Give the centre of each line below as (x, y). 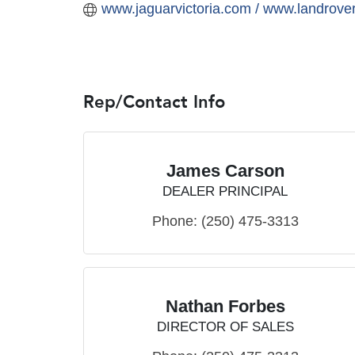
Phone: (174, 221)
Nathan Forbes (225, 306)
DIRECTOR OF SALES (225, 327)
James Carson (225, 171)
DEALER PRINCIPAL (225, 191)
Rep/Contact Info (154, 102)
